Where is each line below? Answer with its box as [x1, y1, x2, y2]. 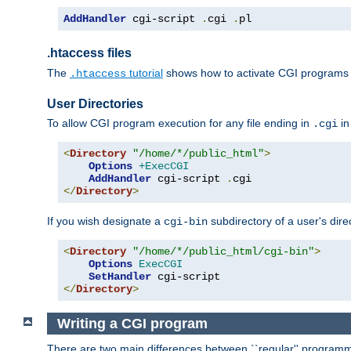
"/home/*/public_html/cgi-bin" [132, 244, 314, 258]
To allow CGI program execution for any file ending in [47, 116, 313, 129]
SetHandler [89, 270, 151, 283]
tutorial [126, 66, 163, 79]
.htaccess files [47, 46, 132, 60]
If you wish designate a [47, 214, 164, 227]
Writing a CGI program [56, 315, 208, 331]
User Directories [47, 96, 143, 110]
